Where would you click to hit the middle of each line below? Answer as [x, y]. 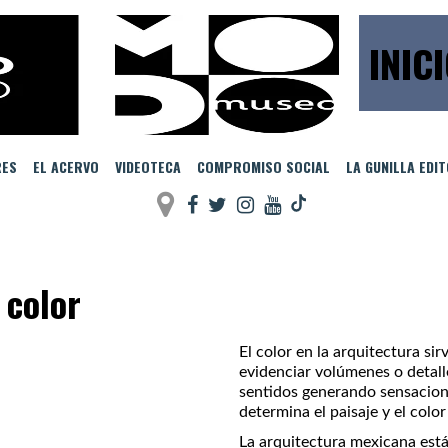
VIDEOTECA [147, 166]
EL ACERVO [65, 166]
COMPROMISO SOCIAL [263, 166]
